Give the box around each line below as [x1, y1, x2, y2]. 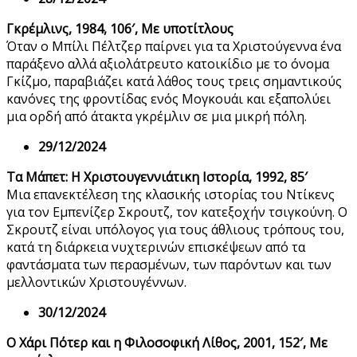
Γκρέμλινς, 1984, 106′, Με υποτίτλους [6, 20, 233, 38]
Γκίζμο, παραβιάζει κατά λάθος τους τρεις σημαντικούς [6, 73, 342, 91]
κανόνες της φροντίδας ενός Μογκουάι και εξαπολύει [6, 90, 331, 108]
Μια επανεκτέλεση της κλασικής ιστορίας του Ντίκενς [6, 186, 335, 204]
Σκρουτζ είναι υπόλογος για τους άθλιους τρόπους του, [6, 221, 344, 239]
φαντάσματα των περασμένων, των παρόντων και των [6, 256, 331, 274]
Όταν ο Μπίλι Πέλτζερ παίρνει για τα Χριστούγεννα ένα [6, 37, 341, 56]
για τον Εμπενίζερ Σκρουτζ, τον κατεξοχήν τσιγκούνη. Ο [6, 203, 347, 222]
